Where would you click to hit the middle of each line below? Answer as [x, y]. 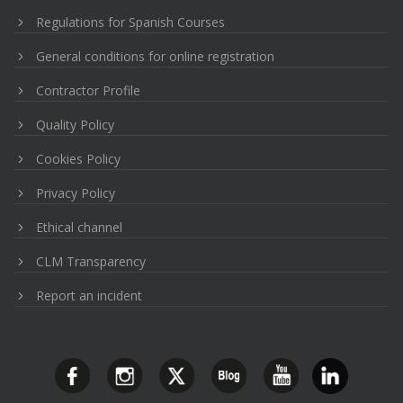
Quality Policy [76, 125]
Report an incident [90, 296]
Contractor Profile [89, 91]
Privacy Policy [76, 193]
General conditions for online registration [156, 57]
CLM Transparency [91, 262]
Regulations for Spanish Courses [131, 22]
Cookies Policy [79, 159]
